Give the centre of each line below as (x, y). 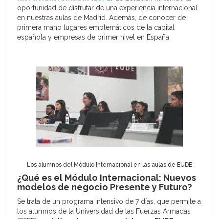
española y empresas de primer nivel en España (93, 37)
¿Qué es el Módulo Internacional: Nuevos (107, 178)
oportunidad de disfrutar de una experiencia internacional (107, 8)
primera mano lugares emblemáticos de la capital (96, 28)
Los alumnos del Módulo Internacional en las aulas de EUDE (109, 165)
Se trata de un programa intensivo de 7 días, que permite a (109, 202)
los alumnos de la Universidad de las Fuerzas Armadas (104, 211)
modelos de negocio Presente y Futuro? (105, 187)
